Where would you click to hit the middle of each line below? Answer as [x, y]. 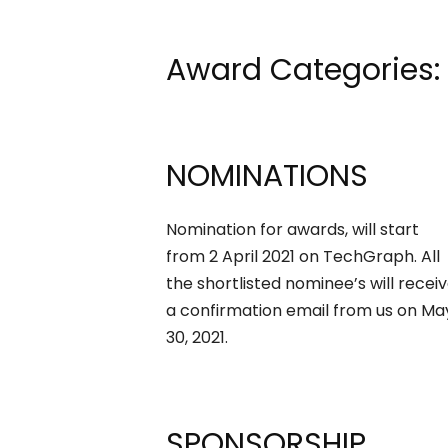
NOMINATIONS [266, 176]
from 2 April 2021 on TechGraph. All [302, 257]
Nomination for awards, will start [292, 230]
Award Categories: [302, 70]
